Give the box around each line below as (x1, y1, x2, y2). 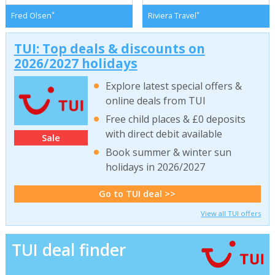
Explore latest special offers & (106, 79, 242, 93)
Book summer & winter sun (106, 145, 232, 160)
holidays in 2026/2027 (106, 160, 206, 174)
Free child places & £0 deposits (106, 112, 246, 126)
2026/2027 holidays (14, 54, 137, 72)
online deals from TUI (106, 93, 206, 107)
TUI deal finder (11, 238, 126, 261)
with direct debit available (106, 126, 223, 141)
